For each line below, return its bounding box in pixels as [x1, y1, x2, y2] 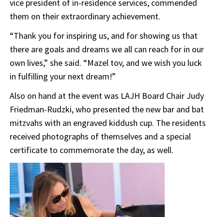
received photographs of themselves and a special [10, 131, 191, 142]
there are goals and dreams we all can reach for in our [10, 44, 204, 55]
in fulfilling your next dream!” [10, 71, 118, 82]
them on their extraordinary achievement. [10, 11, 162, 22]
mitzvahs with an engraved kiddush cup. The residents [10, 117, 206, 129]
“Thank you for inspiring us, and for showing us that [10, 30, 198, 42]
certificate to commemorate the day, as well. [10, 144, 175, 156]
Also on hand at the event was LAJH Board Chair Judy [10, 90, 204, 102]
